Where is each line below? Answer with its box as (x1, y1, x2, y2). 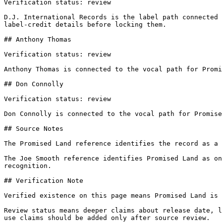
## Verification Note (4, 177, 83, 184)
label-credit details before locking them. (4, 21, 166, 28)
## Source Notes (4, 125, 63, 132)
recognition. (4, 162, 52, 169)
